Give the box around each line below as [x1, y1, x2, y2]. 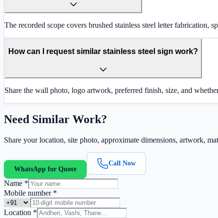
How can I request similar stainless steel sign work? [8, 47, 198, 56]
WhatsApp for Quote [14, 165, 76, 173]
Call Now [109, 159, 136, 167]
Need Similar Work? [4, 112, 107, 126]
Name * [4, 179, 28, 187]
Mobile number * [4, 188, 57, 197]
